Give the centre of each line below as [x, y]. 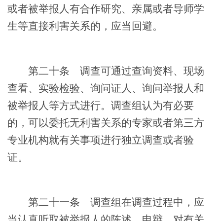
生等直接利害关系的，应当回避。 [85, 26]
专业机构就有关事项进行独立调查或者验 [101, 140]
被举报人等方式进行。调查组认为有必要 [101, 105]
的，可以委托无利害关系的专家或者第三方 [106, 123]
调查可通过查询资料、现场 [137, 71]
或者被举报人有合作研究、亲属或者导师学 [106, 9]
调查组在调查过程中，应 [142, 202]
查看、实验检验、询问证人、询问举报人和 [106, 88]
